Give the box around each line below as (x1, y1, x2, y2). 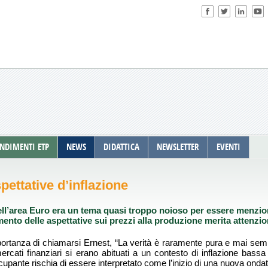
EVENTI (216, 142, 240, 153)
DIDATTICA (103, 142, 139, 153)
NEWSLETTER (156, 142, 199, 153)
